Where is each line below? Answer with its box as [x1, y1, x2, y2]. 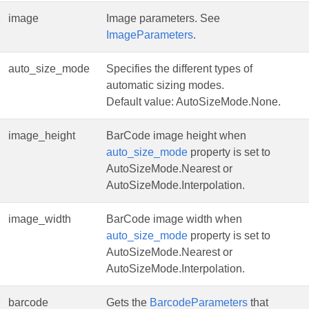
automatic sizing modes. [106, 79, 224, 91]
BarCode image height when [106, 130, 246, 141]
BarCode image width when [106, 213, 242, 225]
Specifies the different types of [106, 63, 252, 74]
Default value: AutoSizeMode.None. [106, 96, 281, 108]
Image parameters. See [106, 12, 220, 24]
